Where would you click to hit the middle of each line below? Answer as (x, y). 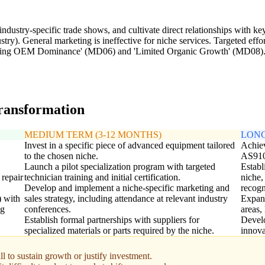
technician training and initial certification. (102, 177)
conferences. (47, 209)
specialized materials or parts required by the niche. (119, 231)
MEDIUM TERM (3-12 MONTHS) (93, 135)
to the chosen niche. (61, 156)
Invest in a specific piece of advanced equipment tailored (129, 146)
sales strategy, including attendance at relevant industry (126, 199)
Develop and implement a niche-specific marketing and (127, 188)
